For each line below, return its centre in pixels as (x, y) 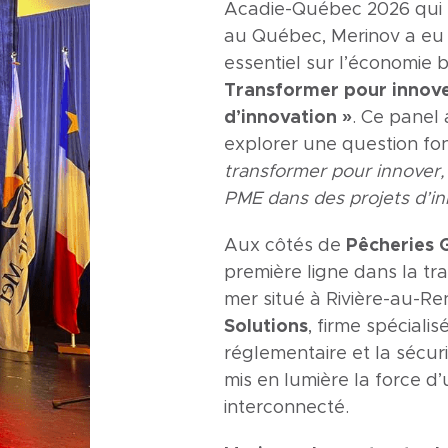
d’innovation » (288, 117)
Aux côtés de (285, 245)
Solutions (266, 326)
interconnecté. (286, 407)
